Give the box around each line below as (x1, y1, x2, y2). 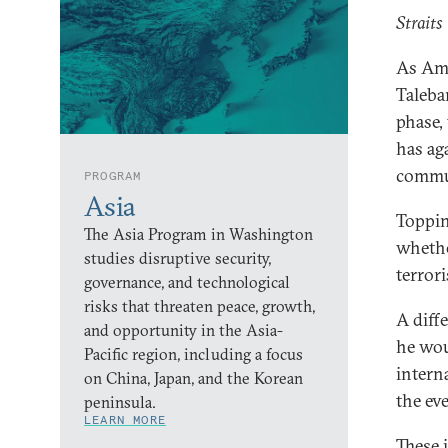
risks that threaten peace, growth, (84, 296, 315, 316)
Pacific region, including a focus (84, 344, 303, 364)
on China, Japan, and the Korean (84, 368, 303, 388)
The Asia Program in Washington (84, 224, 313, 244)
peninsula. (84, 392, 156, 412)
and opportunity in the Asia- (84, 320, 283, 340)
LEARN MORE (84, 412, 166, 427)
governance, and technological (84, 272, 290, 292)
